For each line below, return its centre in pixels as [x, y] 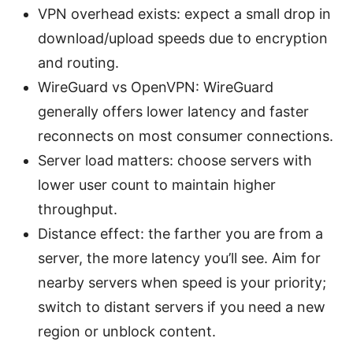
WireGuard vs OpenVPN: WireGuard [156, 87]
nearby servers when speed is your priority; [182, 283]
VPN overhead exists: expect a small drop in [184, 14]
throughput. [78, 210]
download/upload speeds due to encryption [183, 39]
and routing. [78, 63]
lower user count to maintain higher [157, 185]
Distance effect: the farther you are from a [180, 234]
